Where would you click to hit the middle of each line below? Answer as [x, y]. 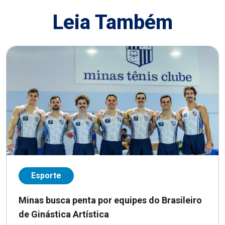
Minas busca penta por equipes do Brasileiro [110, 200]
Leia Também [113, 23]
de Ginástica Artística [64, 214]
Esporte [46, 175]
